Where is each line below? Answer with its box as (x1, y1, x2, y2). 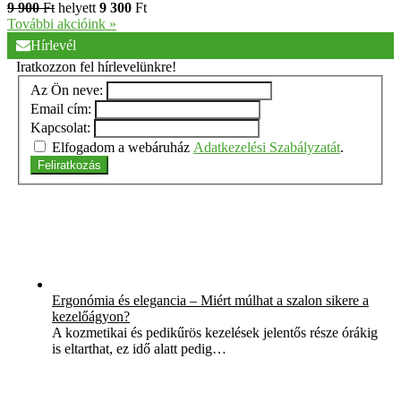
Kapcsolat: (30, 120, 90, 136)
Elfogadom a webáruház (52, 140, 193, 156)
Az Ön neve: (30, 82, 103, 98)
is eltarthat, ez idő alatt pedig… (52, 341, 226, 357)
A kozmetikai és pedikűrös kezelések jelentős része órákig (52, 325, 378, 341)
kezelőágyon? (52, 309, 130, 325)
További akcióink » (7, 15, 116, 31)
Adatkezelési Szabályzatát (193, 140, 340, 156)
